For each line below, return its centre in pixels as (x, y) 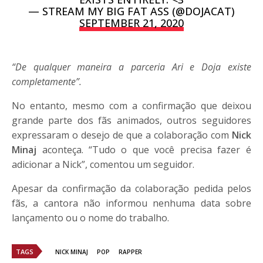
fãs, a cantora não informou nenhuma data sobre (131, 203)
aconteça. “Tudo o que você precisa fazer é (146, 149)
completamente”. (47, 81)
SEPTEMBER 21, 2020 (131, 23)
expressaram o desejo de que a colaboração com (122, 135)
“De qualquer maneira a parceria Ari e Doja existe (131, 67)
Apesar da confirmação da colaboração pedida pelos (131, 188)
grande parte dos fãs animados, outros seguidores (131, 120)
